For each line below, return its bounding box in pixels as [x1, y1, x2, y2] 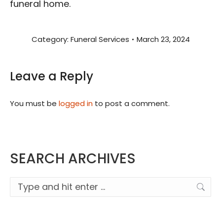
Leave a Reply [10, 68, 93, 85]
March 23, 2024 [136, 34, 190, 45]
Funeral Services [70, 34, 129, 45]
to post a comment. [93, 98, 170, 109]
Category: [31, 34, 71, 45]
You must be [10, 98, 59, 109]
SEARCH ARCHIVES [10, 149, 136, 169]
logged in [59, 98, 93, 109]
